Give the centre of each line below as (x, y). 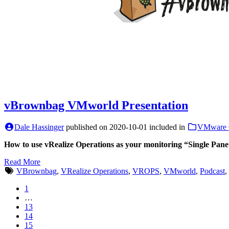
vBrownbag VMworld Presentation (96, 106)
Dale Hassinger (39, 127)
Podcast (212, 171)
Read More (22, 162)
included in (168, 127)
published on (88, 127)
